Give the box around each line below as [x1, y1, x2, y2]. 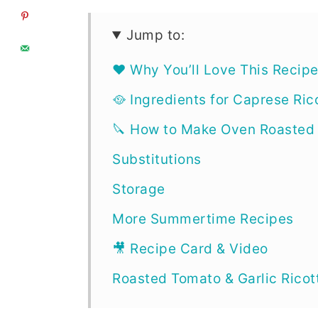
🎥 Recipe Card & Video [112, 241, 268, 257]
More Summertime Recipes [112, 211, 294, 227]
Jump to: [126, 27, 185, 43]
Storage [112, 181, 165, 197]
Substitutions [112, 151, 202, 168]
